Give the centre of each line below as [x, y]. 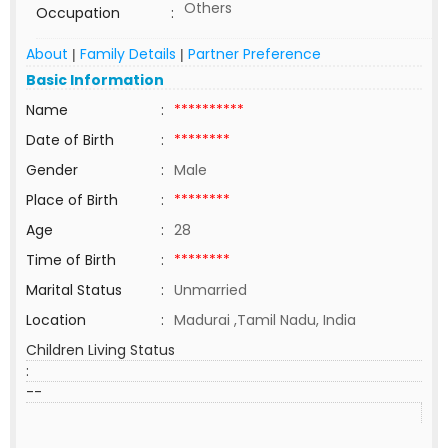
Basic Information [95, 80]
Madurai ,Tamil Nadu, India [265, 320]
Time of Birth [71, 260]
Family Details [128, 54]
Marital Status [74, 290]
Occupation [78, 13]
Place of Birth [72, 200]
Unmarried [210, 290]
